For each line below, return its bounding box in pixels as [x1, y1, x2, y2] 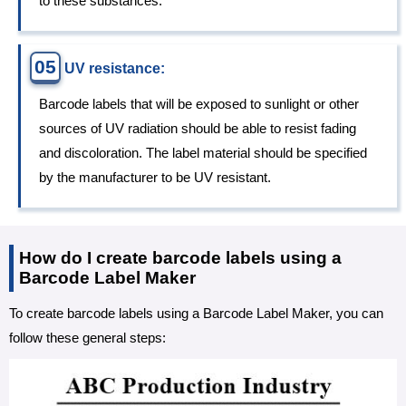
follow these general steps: [9, 330, 166, 346]
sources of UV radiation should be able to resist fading [39, 121, 356, 137]
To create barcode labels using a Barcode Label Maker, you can [9, 305, 383, 322]
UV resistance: [64, 61, 165, 77]
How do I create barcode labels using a [19, 248, 342, 268]
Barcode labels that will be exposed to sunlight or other [39, 96, 359, 112]
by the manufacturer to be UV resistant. [39, 169, 271, 186]
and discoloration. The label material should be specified [39, 145, 367, 161]
